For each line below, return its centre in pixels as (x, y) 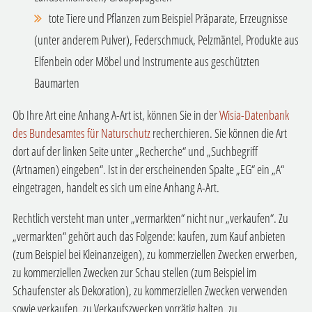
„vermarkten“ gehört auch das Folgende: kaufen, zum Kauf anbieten (149, 236)
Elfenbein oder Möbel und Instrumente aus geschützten (147, 61)
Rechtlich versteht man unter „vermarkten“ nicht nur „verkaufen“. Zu (150, 218)
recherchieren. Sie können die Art (218, 133)
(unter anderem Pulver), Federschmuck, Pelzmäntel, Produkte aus (167, 39)
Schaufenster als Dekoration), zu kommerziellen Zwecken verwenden (150, 290)
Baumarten (57, 83)
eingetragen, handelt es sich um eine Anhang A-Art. (116, 188)
